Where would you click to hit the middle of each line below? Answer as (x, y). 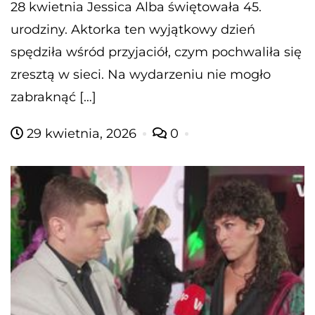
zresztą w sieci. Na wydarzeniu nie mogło (141, 74)
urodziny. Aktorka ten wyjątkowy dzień (133, 29)
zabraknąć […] (53, 97)
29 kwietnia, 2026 (82, 133)
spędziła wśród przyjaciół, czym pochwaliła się (156, 52)
